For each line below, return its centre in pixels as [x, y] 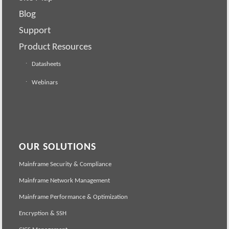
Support [35, 30]
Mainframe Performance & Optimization [74, 196]
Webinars [45, 82]
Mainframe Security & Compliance [65, 164]
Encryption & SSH [43, 213]
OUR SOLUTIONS [58, 146]
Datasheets [47, 64]
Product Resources [55, 47]
